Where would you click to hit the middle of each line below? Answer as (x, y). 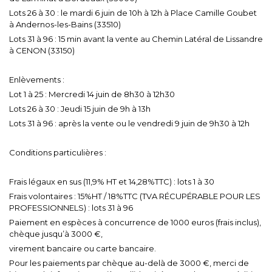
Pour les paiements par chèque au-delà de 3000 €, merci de (129, 263)
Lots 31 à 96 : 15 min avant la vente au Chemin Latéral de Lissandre (136, 39)
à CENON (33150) (42, 50)
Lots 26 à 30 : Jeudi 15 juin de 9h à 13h (80, 108)
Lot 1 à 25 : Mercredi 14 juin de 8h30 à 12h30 (92, 94)
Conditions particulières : (58, 152)
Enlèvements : (37, 79)
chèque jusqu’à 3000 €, (56, 233)
